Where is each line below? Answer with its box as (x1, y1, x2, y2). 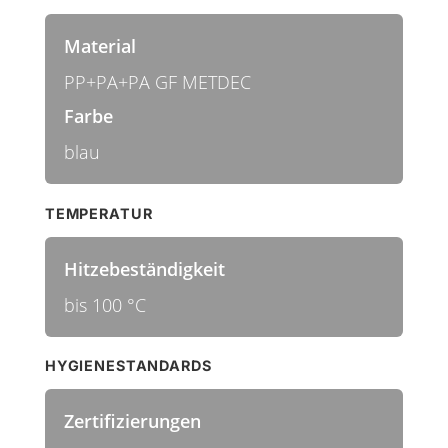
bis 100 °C (63, 292, 146, 317)
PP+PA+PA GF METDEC (63, 69, 251, 94)
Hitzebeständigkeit (63, 256, 225, 281)
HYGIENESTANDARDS (44, 357, 212, 374)
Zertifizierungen (63, 409, 201, 434)
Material (63, 33, 136, 58)
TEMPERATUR (44, 204, 153, 222)
